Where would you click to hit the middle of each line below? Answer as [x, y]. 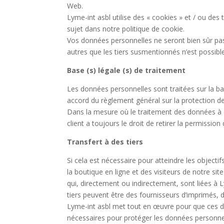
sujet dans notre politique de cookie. [126, 29]
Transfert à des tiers [105, 142]
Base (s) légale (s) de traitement [126, 70]
